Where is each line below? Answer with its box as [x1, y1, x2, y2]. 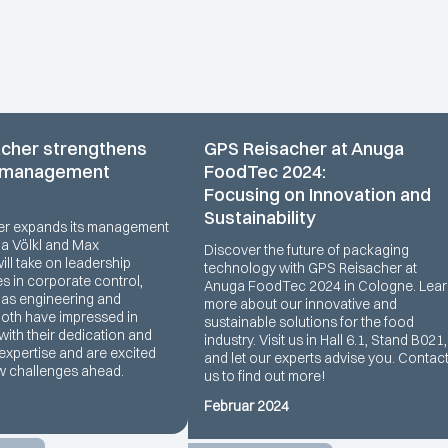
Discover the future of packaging [204, 240, 409, 259]
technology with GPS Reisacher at [204, 258, 417, 277]
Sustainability [204, 205, 316, 229]
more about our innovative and [204, 294, 397, 313]
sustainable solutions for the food [204, 312, 414, 331]
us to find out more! [204, 366, 326, 385]
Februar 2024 [204, 396, 289, 415]
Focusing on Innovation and [204, 182, 431, 206]
